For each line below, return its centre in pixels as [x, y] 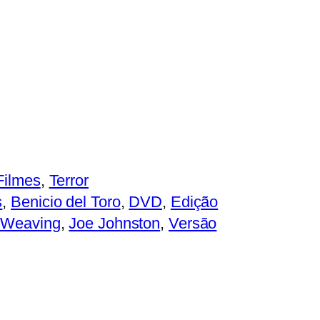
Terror [69, 180]
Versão [192, 223]
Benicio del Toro [66, 201]
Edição [194, 201]
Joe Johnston [115, 223]
